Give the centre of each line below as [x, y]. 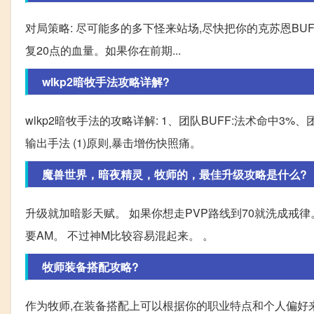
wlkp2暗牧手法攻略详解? [106, 81]
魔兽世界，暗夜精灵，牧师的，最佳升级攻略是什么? [175, 174]
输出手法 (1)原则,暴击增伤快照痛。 [113, 142]
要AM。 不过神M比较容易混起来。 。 [120, 235]
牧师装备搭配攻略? [90, 266]
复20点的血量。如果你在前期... [103, 50]
